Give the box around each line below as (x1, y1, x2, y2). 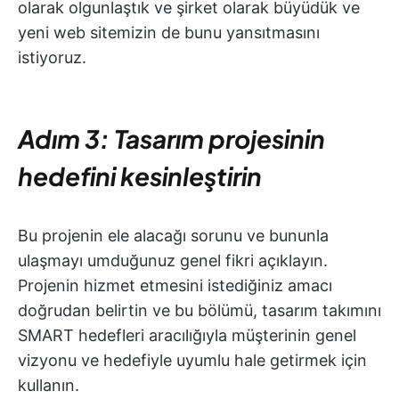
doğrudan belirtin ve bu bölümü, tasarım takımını (18, 300, 381, 320)
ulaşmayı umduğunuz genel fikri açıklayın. (18, 250, 328, 270)
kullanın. (18, 375, 79, 395)
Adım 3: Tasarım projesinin (18, 122, 325, 154)
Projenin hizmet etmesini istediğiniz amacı (18, 275, 332, 295)
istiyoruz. (18, 47, 86, 67)
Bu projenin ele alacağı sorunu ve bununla (18, 225, 329, 245)
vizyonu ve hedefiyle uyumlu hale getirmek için (18, 350, 367, 370)
